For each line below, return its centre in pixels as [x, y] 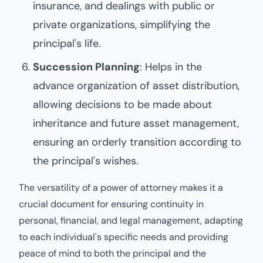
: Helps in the [171, 67]
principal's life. [67, 43]
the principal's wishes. [86, 161]
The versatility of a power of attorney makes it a [121, 188]
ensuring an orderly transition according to [137, 142]
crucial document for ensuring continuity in [111, 204]
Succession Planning [86, 67]
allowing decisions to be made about [122, 104]
